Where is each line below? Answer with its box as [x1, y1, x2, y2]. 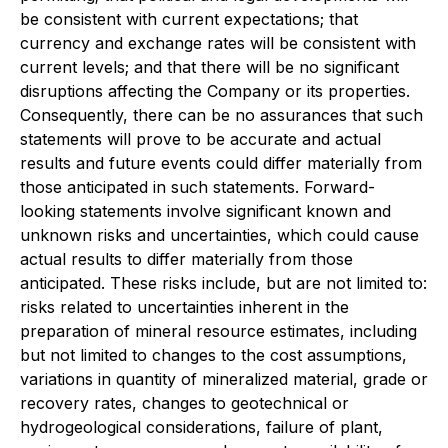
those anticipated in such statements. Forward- [20, 176, 375, 197]
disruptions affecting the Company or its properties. [20, 80, 410, 101]
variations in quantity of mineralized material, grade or [20, 368, 428, 389]
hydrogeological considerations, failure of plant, [20, 416, 383, 437]
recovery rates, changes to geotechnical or [20, 392, 349, 413]
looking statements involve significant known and [20, 200, 391, 221]
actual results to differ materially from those [20, 248, 353, 269]
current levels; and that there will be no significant [20, 56, 399, 77]
